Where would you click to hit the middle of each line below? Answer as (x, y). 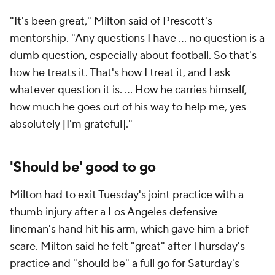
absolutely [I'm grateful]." (71, 125)
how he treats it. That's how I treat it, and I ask (120, 73)
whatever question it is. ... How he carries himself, (128, 90)
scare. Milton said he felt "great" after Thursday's (127, 247)
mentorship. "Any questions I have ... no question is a (137, 39)
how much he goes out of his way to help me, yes (128, 107)
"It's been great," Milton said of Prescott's (111, 21)
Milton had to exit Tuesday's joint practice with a (127, 195)
